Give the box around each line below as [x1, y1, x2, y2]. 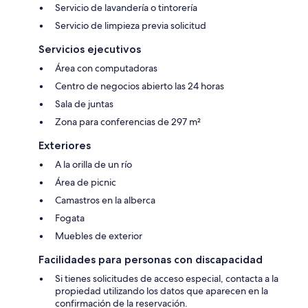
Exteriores [38, 139, 91, 153]
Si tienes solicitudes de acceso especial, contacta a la [55, 272, 278, 285]
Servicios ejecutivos [38, 43, 141, 56]
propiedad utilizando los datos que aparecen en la [55, 285, 268, 298]
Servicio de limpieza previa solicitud [55, 19, 206, 32]
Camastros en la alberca [55, 194, 155, 207]
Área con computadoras [55, 62, 157, 75]
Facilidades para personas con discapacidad [38, 253, 263, 267]
